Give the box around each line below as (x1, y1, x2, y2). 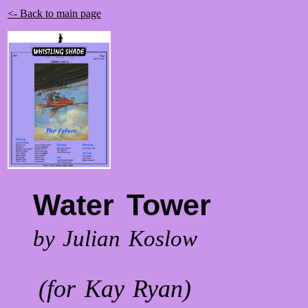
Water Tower (33, 188, 211, 221)
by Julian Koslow (33, 226, 197, 252)
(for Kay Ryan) (38, 275, 192, 303)
